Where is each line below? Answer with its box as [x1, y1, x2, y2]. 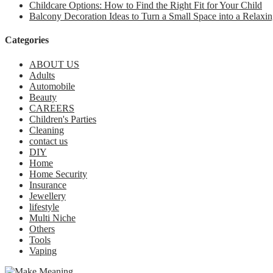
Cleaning [29, 124, 64, 135]
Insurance [29, 179, 66, 190]
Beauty [29, 91, 57, 102]
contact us [29, 135, 68, 146]
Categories [5, 35, 49, 46]
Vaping [29, 245, 57, 256]
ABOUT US [29, 58, 79, 69]
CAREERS [29, 102, 74, 113]
